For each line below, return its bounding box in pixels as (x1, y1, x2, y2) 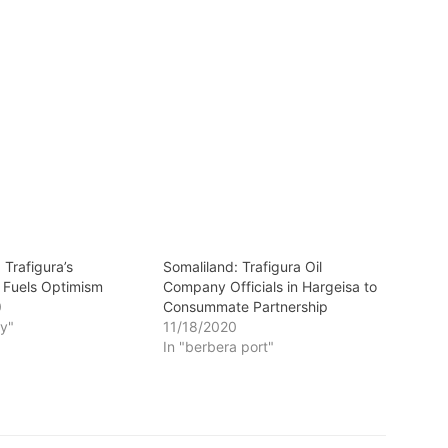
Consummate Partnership (162, 298, 328, 315)
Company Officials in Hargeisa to (162, 278, 377, 295)
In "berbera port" (162, 338, 274, 355)
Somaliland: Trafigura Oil (162, 258, 322, 275)
